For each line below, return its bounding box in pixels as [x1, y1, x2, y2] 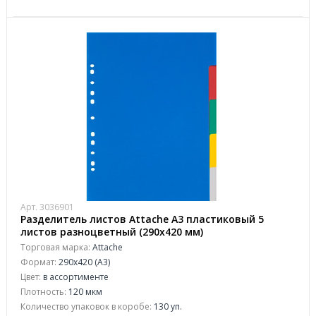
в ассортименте [41, 271, 109, 283]
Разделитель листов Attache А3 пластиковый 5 [20, 212, 264, 226]
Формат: [20, 256, 56, 268]
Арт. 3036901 [20, 201, 74, 213]
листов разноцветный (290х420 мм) [20, 225, 203, 238]
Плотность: [20, 286, 66, 298]
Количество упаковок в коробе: [20, 300, 152, 312]
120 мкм [66, 286, 102, 298]
